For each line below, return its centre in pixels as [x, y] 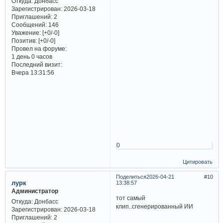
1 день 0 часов [32, 57]
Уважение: [26, 33]
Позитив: [24, 41]
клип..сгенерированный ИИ [155, 207]
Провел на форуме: [39, 49]
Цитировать [198, 162]
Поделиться [131, 177]
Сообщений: [29, 25]
